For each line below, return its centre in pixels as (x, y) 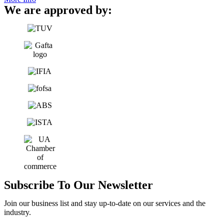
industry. (17, 212)
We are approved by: (58, 10)
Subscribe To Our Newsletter (78, 185)
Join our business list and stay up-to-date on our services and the (105, 203)
